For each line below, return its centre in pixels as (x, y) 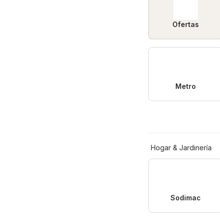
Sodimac (185, 197)
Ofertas (185, 24)
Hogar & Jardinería (181, 147)
